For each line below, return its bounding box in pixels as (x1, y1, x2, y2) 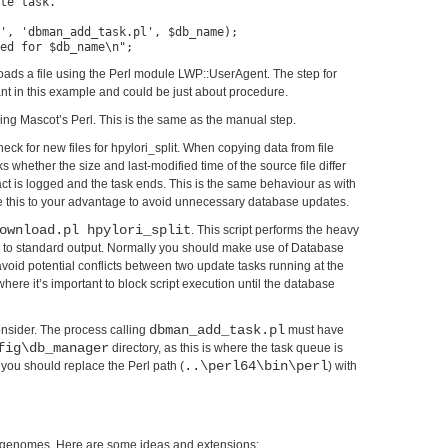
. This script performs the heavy (191, 223, 359, 237)
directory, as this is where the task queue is (109, 341, 343, 355)
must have (285, 323, 344, 337)
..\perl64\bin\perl (184, 358, 328, 374)
